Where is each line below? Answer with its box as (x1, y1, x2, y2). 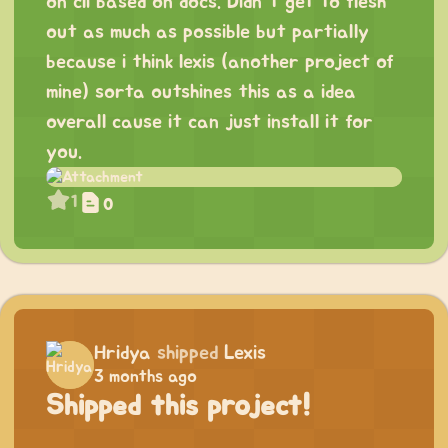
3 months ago (94, 368, 197, 387)
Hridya (94, 343, 151, 364)
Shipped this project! (46, 392, 311, 422)
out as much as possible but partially (46, 22, 369, 43)
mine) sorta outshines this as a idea (46, 82, 356, 103)
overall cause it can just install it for (46, 112, 373, 133)
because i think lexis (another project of (46, 52, 394, 73)
